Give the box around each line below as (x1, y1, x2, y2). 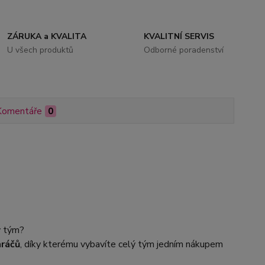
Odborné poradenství (143, 44, 224, 56)
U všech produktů (7, 44, 74, 56)
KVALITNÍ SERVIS (143, 31, 214, 42)
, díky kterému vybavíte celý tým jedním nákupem (20, 238, 223, 251)
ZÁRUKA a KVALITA (7, 31, 87, 42)
